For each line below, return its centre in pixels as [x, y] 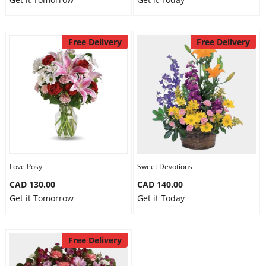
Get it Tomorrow [41, 198]
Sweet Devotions [165, 167]
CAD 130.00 [32, 184]
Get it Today [161, 198]
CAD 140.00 [160, 184]
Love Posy [26, 167]
